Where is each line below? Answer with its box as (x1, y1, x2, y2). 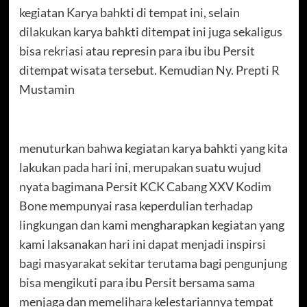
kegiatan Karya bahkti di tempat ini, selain (19, 4, 240, 20)
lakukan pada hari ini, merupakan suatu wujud (19, 159, 261, 175)
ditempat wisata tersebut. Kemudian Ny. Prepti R (19, 62, 280, 77)
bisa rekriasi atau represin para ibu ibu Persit (19, 42, 255, 58)
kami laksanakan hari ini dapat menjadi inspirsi (19, 236, 266, 251)
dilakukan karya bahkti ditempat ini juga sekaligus (19, 23, 282, 39)
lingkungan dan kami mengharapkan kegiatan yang (19, 217, 284, 232)
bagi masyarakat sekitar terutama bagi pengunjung (19, 255, 287, 271)
